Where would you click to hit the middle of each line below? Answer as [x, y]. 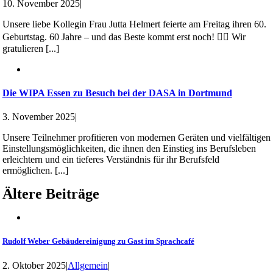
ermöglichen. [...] [35, 171]
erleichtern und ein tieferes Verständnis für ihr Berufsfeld [111, 160]
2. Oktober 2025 [34, 265]
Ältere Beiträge [51, 194]
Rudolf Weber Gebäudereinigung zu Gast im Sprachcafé [98, 241]
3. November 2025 [38, 117]
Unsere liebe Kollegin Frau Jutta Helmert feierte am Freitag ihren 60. [134, 24]
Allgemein [87, 265]
